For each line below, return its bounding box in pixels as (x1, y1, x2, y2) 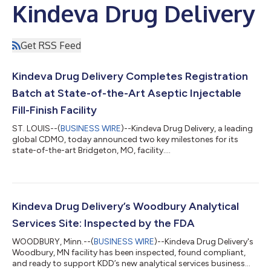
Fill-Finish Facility (12, 103, 97, 117)
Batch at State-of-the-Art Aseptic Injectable (12, 86, 241, 100)
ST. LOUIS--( (12, 123, 60, 134)
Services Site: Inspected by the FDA (12, 216, 195, 230)
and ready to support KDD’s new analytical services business (12, 258, 245, 269)
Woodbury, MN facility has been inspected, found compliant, (12, 247, 246, 258)
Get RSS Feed (21, 39, 81, 51)
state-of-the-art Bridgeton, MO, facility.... (12, 145, 171, 155)
